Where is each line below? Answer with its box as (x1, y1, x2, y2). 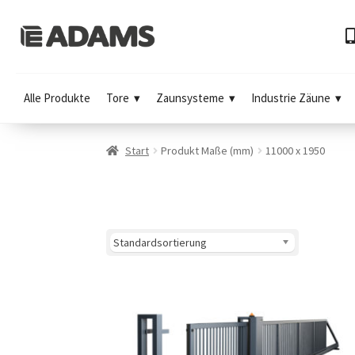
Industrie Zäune (251, 90, 330, 105)
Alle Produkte (24, 90, 90, 105)
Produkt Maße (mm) (161, 143, 254, 158)
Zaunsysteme (156, 90, 224, 105)
